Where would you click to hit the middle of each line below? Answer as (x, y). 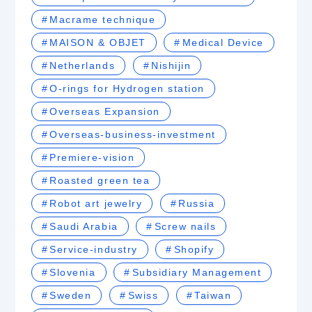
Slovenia (73, 273)
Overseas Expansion (105, 112)
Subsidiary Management (197, 273)
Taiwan (213, 296)
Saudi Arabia (84, 227)
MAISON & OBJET (98, 43)
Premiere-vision (92, 158)
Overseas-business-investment (133, 135)
